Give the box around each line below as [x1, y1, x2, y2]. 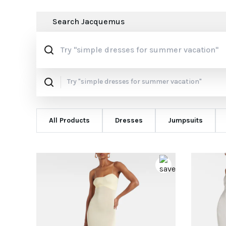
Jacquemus [81, 16, 125, 26]
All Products [49, 116, 90, 125]
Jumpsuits [168, 116, 203, 125]
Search [52, 16, 81, 26]
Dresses [115, 116, 143, 125]
